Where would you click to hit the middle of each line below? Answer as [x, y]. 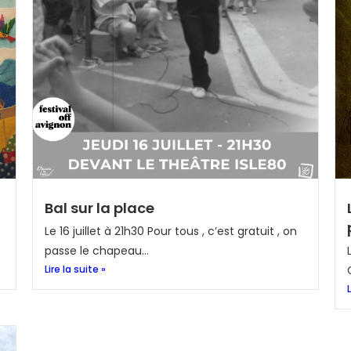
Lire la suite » [75, 269]
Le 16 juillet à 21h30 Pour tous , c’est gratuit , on [170, 231]
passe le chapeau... [96, 251]
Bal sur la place [99, 208]
